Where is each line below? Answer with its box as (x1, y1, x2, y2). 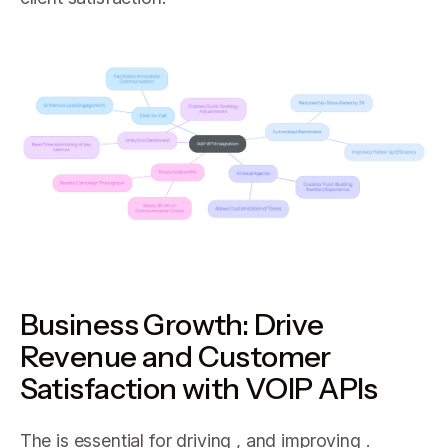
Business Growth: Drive (19, 306, 324, 343)
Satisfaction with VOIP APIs (19, 370, 378, 407)
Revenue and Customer (19, 338, 331, 375)
